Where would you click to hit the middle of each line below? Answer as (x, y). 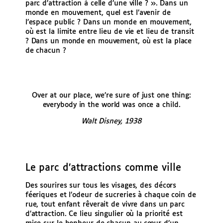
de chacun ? (46, 51)
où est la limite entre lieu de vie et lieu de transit (110, 32)
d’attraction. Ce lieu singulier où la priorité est (104, 214)
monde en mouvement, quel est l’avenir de (98, 13)
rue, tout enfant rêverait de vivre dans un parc (105, 205)
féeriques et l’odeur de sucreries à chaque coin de (111, 195)
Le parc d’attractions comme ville (103, 168)
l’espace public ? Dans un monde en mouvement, (109, 22)
